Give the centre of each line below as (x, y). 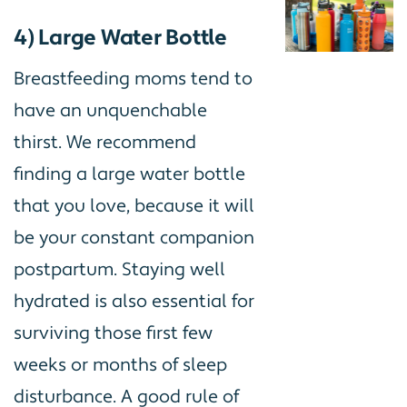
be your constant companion (134, 238)
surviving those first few (113, 333)
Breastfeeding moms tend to (133, 79)
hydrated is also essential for (134, 301)
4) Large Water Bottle (121, 37)
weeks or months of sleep (120, 365)
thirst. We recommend (105, 142)
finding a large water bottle (129, 174)
